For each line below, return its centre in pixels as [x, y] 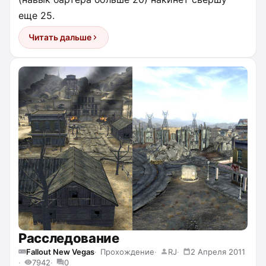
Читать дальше [60, 37]
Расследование [69, 238]
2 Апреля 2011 [218, 251]
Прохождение [127, 251]
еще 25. [37, 16]
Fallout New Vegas [60, 251]
